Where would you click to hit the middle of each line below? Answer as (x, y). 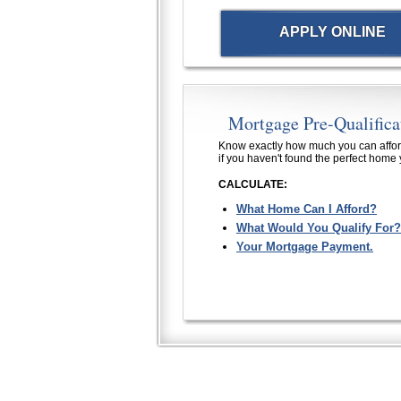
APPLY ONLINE (333, 32)
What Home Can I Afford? (307, 209)
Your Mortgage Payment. (305, 247)
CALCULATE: (253, 184)
